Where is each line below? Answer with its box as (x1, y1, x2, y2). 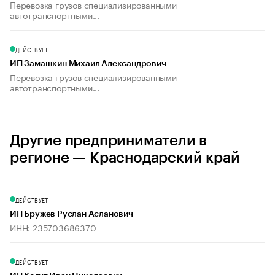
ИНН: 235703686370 (10, 220, 96, 234)
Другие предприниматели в (10, 133, 207, 149)
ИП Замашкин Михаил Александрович (10, 60, 166, 69)
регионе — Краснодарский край (10, 150, 240, 166)
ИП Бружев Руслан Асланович (10, 210, 133, 219)
